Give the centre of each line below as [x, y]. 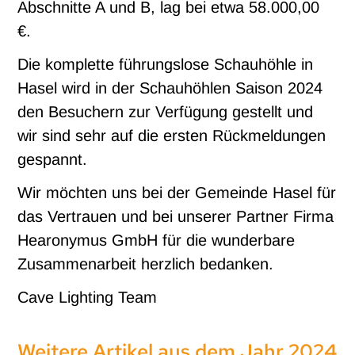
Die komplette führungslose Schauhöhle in [166, 65]
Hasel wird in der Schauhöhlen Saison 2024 [170, 88]
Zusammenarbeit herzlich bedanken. [146, 264]
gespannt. [53, 160]
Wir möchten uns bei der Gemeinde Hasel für [177, 193]
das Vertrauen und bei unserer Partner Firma [176, 217]
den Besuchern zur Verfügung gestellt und [166, 112]
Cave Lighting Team [88, 298]
